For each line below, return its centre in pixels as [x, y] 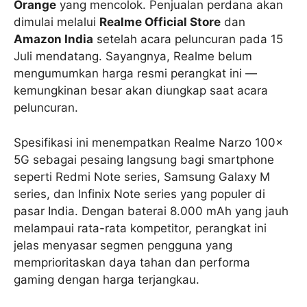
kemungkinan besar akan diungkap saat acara [141, 91]
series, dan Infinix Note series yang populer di [139, 194]
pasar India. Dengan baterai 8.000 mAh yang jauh [151, 211]
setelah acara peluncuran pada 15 [188, 39]
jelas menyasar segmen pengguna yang [123, 245]
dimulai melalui [57, 22]
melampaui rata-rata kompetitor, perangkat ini [140, 228]
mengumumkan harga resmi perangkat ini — [135, 74]
